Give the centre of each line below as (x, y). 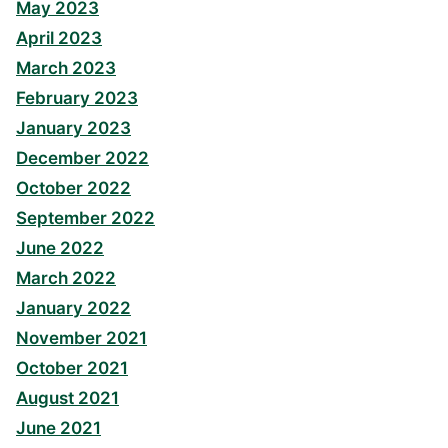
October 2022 (73, 188)
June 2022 (60, 248)
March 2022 (66, 278)
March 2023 (66, 68)
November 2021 (81, 338)
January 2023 (73, 128)
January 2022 (73, 308)
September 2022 (85, 218)
